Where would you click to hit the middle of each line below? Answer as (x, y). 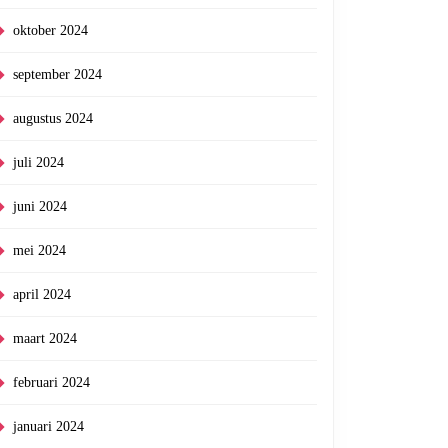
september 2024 (57, 74)
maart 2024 (45, 338)
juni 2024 (40, 206)
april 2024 (42, 294)
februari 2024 (51, 382)
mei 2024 (39, 250)
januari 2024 (48, 426)
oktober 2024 (50, 30)
